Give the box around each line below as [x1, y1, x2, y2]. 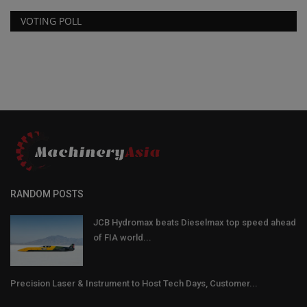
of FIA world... [93, 232, 151, 243]
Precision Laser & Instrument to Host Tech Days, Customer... [10, 278, 258, 288]
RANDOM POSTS [10, 188, 84, 199]
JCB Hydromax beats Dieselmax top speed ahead [93, 217, 296, 228]
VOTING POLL [21, 14, 82, 27]
